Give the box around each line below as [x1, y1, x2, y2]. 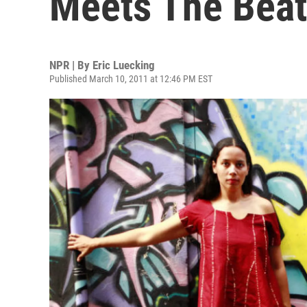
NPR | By [49, 58, 93, 72]
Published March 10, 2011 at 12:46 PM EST [49, 73, 212, 84]
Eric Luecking [93, 58, 155, 72]
